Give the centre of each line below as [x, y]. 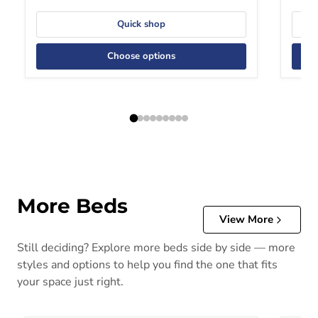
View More [246, 219]
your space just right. [70, 282]
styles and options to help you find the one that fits [147, 265]
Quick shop [141, 24]
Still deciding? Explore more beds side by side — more [156, 248]
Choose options [141, 56]
